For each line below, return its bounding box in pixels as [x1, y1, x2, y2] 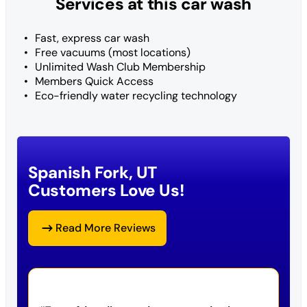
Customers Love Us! [28, 179, 184, 201]
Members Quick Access [35, 73, 153, 88]
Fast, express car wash [35, 30, 149, 45]
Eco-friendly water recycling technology [35, 88, 237, 103]
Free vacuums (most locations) [35, 45, 191, 60]
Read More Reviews [56, 220, 156, 235]
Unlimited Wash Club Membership [35, 59, 206, 74]
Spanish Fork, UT [28, 161, 158, 183]
